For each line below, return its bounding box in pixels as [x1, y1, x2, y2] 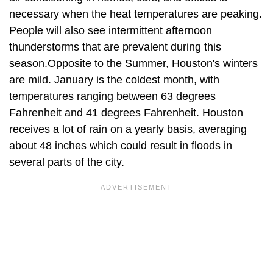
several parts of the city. [9, 155, 127, 168]
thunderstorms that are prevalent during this [9, 40, 221, 53]
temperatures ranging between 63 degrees [9, 90, 216, 102]
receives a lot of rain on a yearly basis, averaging [9, 122, 247, 135]
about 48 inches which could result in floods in [9, 139, 232, 152]
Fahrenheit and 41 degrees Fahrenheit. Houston [9, 106, 243, 119]
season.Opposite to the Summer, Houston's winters [9, 57, 258, 69]
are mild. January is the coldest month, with [9, 73, 219, 86]
